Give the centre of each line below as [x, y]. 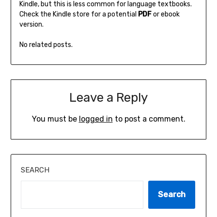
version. [31, 24]
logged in [96, 119]
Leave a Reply [108, 97]
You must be [55, 119]
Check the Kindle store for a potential [78, 14]
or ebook [165, 14]
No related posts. [46, 45]
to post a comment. [149, 119]
